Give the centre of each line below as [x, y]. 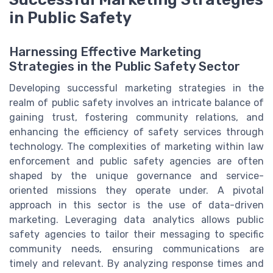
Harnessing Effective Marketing [105, 52]
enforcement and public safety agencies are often [136, 161]
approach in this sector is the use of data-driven [136, 205]
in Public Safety [70, 17]
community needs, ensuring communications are [136, 249]
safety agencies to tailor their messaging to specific [136, 235]
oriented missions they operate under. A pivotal [136, 191]
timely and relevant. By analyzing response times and [136, 264]
